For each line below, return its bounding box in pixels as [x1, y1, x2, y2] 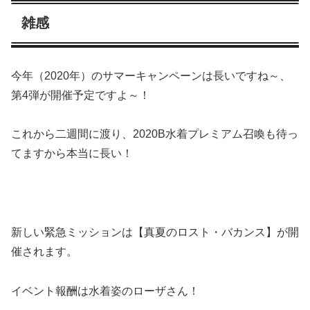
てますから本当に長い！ [11, 147, 133, 160]
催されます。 [11, 245, 77, 257]
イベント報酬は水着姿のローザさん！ [11, 284, 199, 297]
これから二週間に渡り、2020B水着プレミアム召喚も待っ [11, 128, 298, 140]
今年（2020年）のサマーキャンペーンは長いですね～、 [11, 69, 291, 82]
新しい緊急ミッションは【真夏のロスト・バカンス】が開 [11, 226, 299, 238]
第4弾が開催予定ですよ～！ [11, 89, 150, 101]
